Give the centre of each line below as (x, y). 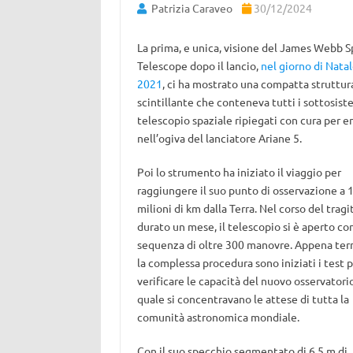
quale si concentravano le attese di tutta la (243, 299)
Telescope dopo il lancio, (199, 65)
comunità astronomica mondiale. (218, 317)
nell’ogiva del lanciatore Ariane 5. (219, 138)
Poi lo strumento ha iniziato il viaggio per (239, 172)
